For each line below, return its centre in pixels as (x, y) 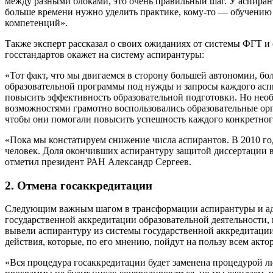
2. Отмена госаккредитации (79, 185)
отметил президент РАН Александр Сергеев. (98, 162)
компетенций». (36, 23)
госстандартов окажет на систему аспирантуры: (105, 55)
